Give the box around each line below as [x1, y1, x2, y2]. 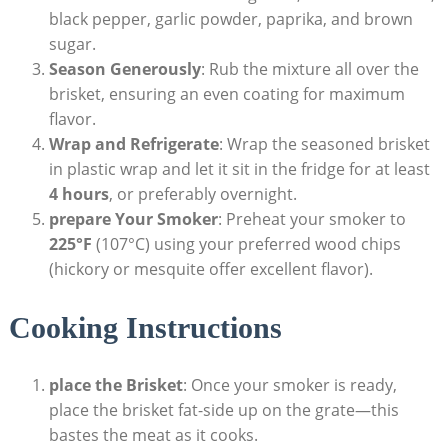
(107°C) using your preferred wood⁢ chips [91, 232, 401, 255]
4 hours [48, 182, 109, 205]
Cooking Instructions [8, 310, 282, 344]
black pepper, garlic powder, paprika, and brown [48, 7, 413, 30]
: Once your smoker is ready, [182, 373, 397, 396]
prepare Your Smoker [48, 207, 218, 230]
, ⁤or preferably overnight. [108, 182, 297, 205]
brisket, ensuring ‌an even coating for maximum [48, 82, 405, 105]
